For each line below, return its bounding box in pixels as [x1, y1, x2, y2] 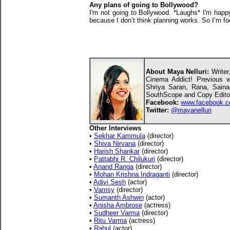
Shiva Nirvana [94, 140, 136, 147]
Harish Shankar [94, 147, 140, 155]
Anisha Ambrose [93, 201, 142, 209]
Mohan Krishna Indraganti [94, 170, 170, 178]
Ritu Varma [94, 217, 127, 224]
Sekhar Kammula [94, 132, 145, 140]
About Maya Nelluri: [146, 68, 209, 75]
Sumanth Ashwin [94, 194, 144, 201]
